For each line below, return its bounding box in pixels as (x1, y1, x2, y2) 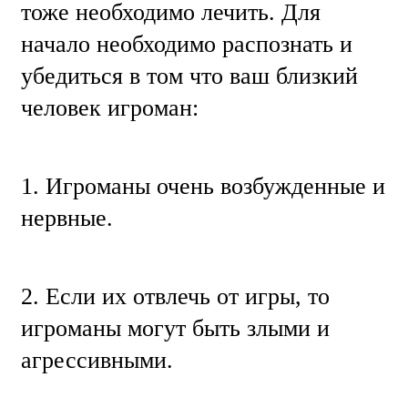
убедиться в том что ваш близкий (21, 62, 358, 89)
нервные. (21, 204, 113, 231)
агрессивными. (21, 346, 173, 373)
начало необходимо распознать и (21, 30, 352, 57)
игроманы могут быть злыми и (21, 314, 330, 342)
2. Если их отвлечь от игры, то (21, 282, 330, 310)
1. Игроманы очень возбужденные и (21, 172, 385, 199)
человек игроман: (21, 94, 199, 121)
